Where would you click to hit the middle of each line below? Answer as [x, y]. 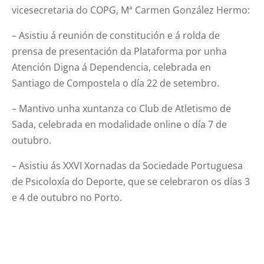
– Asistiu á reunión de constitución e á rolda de [116, 35]
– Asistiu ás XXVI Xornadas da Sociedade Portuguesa [128, 165]
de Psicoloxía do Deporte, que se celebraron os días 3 [131, 181]
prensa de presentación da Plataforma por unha [120, 51]
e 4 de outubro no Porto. [67, 197]
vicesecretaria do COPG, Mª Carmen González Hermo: [131, 10]
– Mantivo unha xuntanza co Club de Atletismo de [122, 108]
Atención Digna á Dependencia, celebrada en [112, 67]
